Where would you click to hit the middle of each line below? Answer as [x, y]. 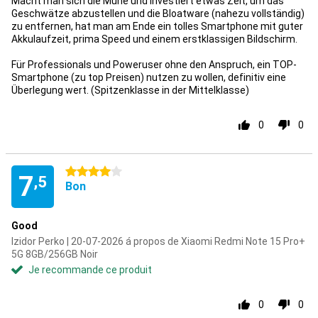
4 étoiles [85, 172]
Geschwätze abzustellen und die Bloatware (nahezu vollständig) [158, 13]
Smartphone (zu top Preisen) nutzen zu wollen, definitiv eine [149, 77]
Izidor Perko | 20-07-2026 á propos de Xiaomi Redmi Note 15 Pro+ [158, 241]
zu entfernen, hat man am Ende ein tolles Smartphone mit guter [157, 26]
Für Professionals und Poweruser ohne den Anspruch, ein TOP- [154, 65]
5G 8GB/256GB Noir [55, 254]
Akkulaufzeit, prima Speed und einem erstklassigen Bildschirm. [154, 39]
